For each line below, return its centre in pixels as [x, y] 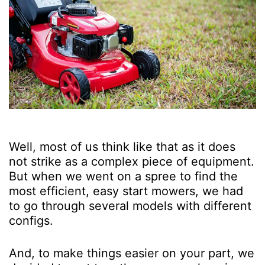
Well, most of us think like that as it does [122, 147]
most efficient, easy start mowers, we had [126, 191]
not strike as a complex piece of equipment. [132, 161]
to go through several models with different [130, 206]
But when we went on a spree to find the [123, 176]
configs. [31, 221]
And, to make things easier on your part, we [132, 253]
